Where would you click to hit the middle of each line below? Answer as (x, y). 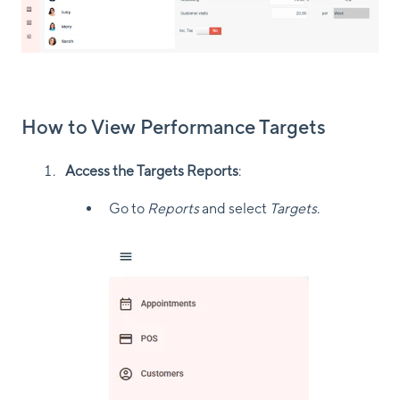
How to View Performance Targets (174, 126)
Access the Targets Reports (152, 171)
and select (234, 209)
